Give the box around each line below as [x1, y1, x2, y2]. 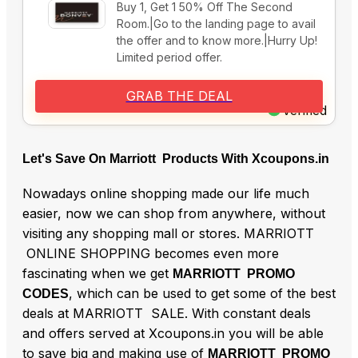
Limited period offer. [117, 50, 222, 65]
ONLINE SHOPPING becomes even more [22, 245, 279, 262]
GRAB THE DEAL [125, 88, 233, 105]
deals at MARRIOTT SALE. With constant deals [22, 305, 311, 322]
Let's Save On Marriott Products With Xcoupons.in [22, 152, 329, 166]
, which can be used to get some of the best [69, 285, 336, 302]
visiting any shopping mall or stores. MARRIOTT [22, 225, 314, 242]
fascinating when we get [22, 265, 173, 282]
